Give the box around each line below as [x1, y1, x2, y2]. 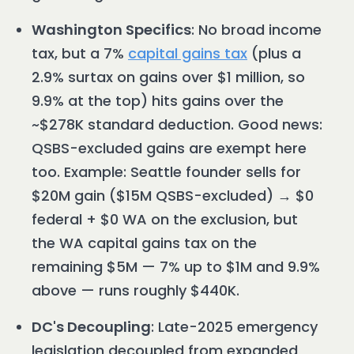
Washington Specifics [32, 20, 191, 40]
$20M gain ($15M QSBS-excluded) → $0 [32, 186, 314, 206]
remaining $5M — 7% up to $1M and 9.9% [32, 257, 320, 277]
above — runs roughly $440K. [32, 281, 239, 301]
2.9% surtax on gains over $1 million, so [32, 67, 305, 88]
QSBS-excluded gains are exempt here [32, 138, 307, 159]
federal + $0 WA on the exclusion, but [32, 209, 298, 230]
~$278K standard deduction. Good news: [32, 115, 322, 135]
